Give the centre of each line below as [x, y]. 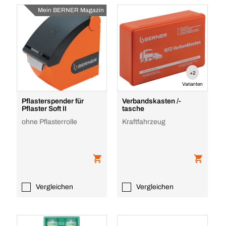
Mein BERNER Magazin [71, 10]
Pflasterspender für [52, 101]
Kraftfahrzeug [144, 122]
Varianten [193, 84]
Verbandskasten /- [152, 101]
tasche [133, 109]
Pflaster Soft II [44, 109]
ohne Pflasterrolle [49, 122]
